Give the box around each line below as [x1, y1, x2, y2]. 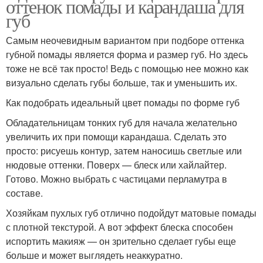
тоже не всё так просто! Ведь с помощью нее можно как [6, 61, 248, 75]
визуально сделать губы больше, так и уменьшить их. [6, 75, 237, 89]
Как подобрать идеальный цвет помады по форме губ [6, 95, 240, 109]
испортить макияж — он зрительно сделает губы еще [6, 234, 236, 248]
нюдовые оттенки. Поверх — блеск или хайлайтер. [6, 157, 227, 171]
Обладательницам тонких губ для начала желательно [6, 115, 237, 129]
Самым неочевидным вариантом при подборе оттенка [6, 33, 244, 47]
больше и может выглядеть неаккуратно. [6, 248, 183, 262]
